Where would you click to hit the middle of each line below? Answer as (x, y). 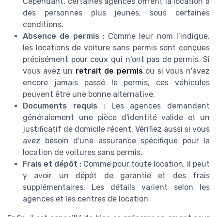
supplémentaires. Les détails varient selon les (116, 187)
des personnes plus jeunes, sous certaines (116, 13)
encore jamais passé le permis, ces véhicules (116, 82)
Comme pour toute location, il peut (146, 164)
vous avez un (49, 71)
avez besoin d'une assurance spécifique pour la (116, 140)
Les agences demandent (158, 106)
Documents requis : (64, 106)
